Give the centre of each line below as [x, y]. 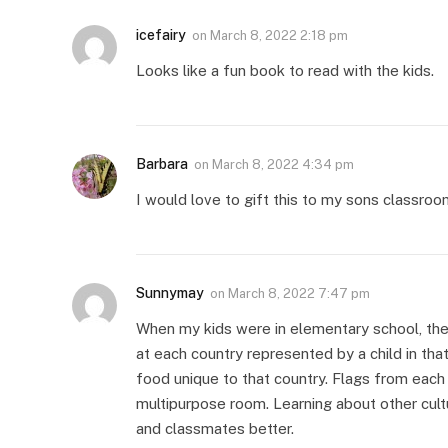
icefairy [161, 34]
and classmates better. [215, 428]
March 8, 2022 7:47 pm [299, 293]
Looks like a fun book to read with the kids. [285, 70]
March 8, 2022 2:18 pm [279, 35]
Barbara [162, 163]
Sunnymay [170, 292]
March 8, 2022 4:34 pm [283, 164]
